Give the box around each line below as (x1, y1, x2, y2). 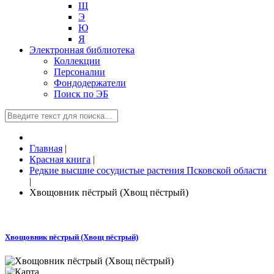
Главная (29, 143, 62, 154)
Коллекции (54, 56, 100, 66)
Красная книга (29, 154, 91, 165)
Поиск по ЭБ (54, 89, 108, 99)
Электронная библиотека (29, 45, 135, 55)
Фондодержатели (54, 78, 126, 88)
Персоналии (54, 67, 105, 77)
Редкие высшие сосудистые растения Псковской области (29, 165, 267, 176)
